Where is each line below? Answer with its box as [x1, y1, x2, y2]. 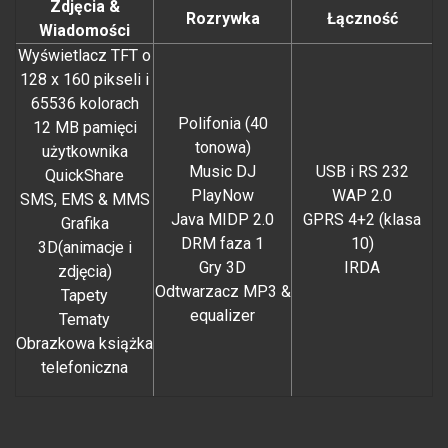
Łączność [326, 9, 398, 29]
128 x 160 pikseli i [20, 70, 149, 90]
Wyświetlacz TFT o [18, 46, 151, 66]
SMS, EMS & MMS [19, 190, 150, 210]
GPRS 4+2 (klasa [303, 210, 421, 230]
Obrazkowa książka [16, 334, 153, 354]
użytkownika [41, 142, 128, 162]
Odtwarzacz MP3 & [154, 282, 291, 302]
